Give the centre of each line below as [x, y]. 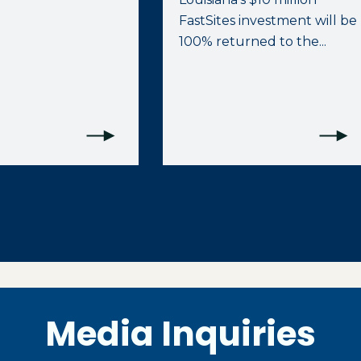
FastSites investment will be [268, 21]
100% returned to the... [253, 42]
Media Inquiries [180, 334]
